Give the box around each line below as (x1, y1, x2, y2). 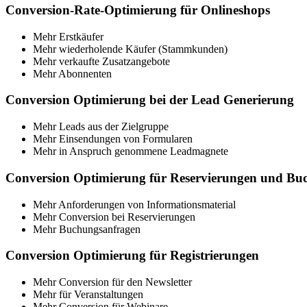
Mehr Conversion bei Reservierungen (33, 210, 195, 223)
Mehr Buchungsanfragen (33, 223, 140, 235)
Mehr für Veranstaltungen (33, 288, 143, 300)
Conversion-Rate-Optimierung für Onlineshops (5, 2, 270, 17)
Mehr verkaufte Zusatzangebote (33, 55, 170, 67)
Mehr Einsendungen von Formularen (33, 133, 193, 145)
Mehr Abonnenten (33, 67, 112, 79)
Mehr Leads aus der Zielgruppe (33, 121, 169, 133)
